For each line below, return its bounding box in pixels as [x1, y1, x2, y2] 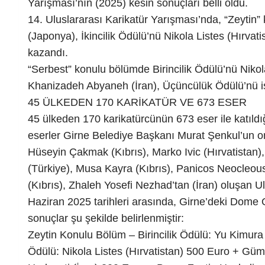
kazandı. [28, 47, 68, 59]
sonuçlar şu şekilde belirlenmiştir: [28, 212, 184, 225]
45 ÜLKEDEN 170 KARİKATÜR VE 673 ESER [28, 96, 247, 109]
